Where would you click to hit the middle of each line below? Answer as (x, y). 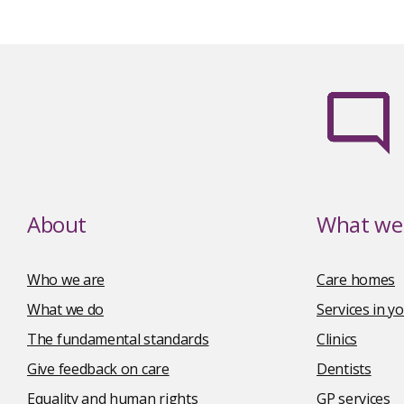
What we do (65, 309)
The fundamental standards (118, 339)
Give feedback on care (98, 369)
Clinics (337, 339)
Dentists (344, 369)
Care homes (356, 280)
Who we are (66, 280)
